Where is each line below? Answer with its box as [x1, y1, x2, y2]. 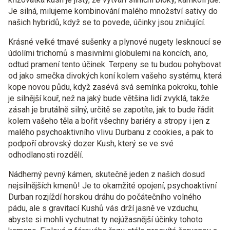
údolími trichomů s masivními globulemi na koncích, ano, [8, 48, 208, 58]
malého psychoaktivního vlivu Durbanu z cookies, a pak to [8, 127, 214, 137]
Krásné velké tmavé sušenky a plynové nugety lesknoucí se [8, 37, 221, 47]
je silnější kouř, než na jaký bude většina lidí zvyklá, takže [8, 93, 209, 103]
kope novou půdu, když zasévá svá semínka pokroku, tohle [8, 82, 218, 92]
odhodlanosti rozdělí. [8, 150, 83, 160]
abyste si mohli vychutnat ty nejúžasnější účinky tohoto [8, 215, 203, 224]
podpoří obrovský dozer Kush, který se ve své [8, 139, 174, 148]
